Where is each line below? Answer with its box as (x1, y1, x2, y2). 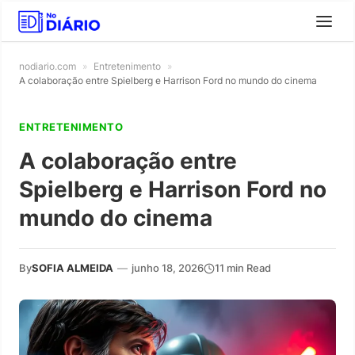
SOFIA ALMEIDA (32, 261, 113, 274)
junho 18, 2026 (132, 261, 204, 274)
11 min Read (215, 261, 271, 274)
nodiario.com (19, 60, 76, 72)
